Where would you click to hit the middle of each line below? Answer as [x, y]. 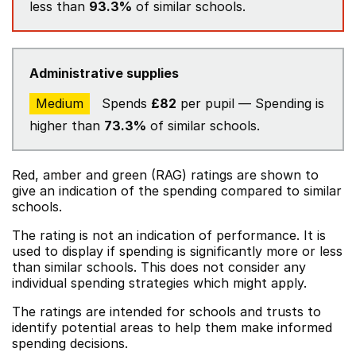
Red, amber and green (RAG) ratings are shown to [165, 175]
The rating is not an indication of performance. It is [169, 235]
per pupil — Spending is [250, 103]
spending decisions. [70, 343]
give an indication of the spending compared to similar [177, 191]
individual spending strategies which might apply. [159, 283]
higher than [67, 126]
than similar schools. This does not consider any [159, 267]
